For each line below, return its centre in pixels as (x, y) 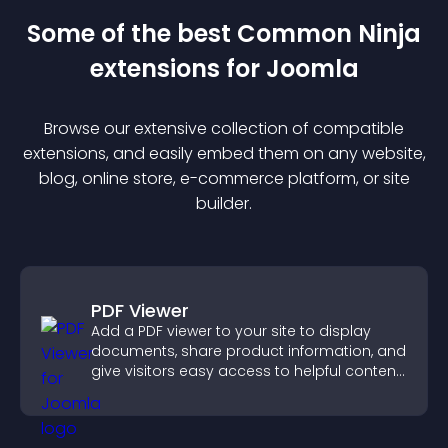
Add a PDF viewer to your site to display (231, 331)
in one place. (137, 391)
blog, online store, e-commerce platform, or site (224, 178)
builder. (224, 203)
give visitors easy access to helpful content (246, 371)
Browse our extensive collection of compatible (224, 128)
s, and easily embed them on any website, (261, 153)
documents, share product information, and (248, 351)
